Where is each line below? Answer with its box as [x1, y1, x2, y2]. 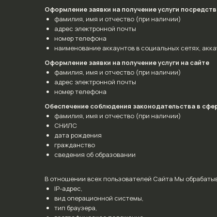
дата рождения [54, 131, 102, 139]
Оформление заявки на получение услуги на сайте [45, 58, 209, 67]
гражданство [54, 140, 95, 149]
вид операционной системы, [54, 194, 143, 202]
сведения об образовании [54, 150, 136, 159]
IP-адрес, [54, 184, 82, 193]
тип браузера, [54, 203, 97, 212]
